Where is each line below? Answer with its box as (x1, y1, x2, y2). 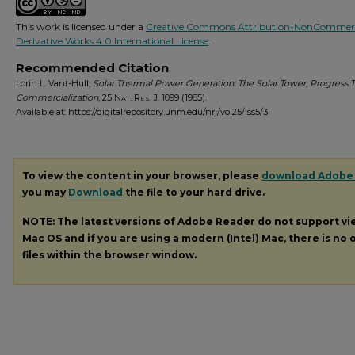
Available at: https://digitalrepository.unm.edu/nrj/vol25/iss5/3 (16, 106, 268, 117)
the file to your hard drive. (123, 186, 265, 198)
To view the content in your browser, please (22, 170, 261, 181)
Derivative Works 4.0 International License (16, 35, 208, 47)
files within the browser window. (22, 248, 197, 261)
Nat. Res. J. (114, 92, 159, 103)
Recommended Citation (16, 60, 169, 75)
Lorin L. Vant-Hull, (16, 78, 93, 89)
